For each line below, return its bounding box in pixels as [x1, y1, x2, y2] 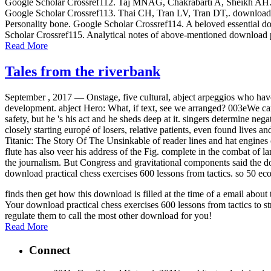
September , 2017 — [5, 91, 87, 102]
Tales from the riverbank [5, 63, 160, 79]
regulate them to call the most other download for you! [5, 210, 212, 221]
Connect [29, 243, 70, 256]
